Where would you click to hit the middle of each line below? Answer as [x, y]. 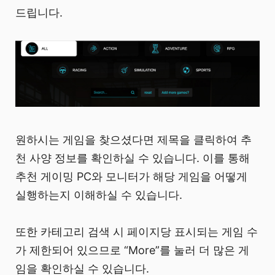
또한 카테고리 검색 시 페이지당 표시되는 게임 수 [137, 232]
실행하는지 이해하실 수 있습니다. [99, 195]
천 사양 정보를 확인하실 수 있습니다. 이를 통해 [133, 158]
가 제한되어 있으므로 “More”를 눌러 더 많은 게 [132, 250]
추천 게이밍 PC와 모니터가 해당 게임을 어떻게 [131, 177]
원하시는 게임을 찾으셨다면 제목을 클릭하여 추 [134, 140]
